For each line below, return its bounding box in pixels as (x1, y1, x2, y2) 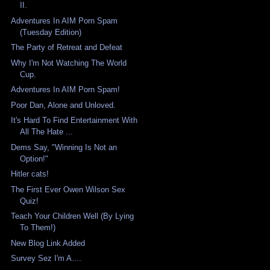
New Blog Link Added (11, 238, 86, 248)
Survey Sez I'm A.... (11, 254, 82, 263)
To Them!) (20, 223, 56, 233)
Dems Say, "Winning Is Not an (11, 142, 118, 152)
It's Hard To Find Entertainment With (11, 116, 138, 125)
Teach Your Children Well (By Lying (11, 212, 134, 221)
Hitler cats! (11, 169, 49, 179)
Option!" (20, 154, 49, 163)
